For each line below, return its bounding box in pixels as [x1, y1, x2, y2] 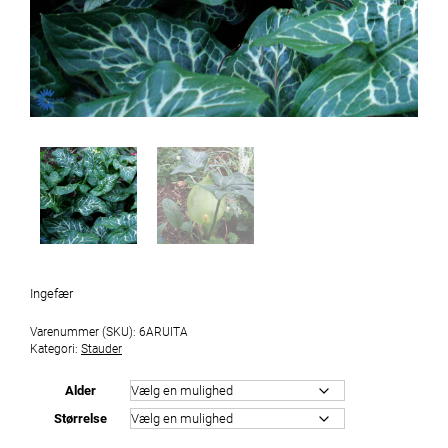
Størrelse [53, 409, 107, 427]
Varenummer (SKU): [30, 323, 139, 339]
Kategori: [30, 340, 81, 356]
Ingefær [30, 284, 73, 302]
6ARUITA [139, 323, 188, 339]
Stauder [81, 340, 122, 356]
